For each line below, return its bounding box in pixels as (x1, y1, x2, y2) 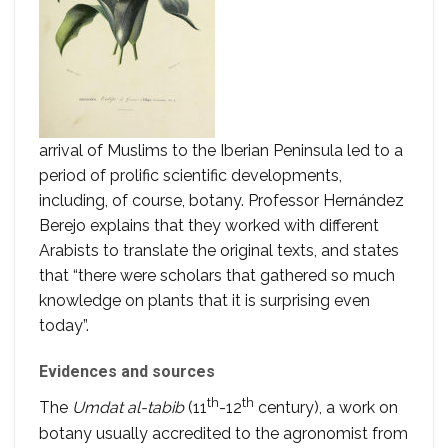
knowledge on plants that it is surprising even (39, 291, 370, 311)
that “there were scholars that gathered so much (39, 266, 395, 286)
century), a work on (254, 398, 398, 418)
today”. (39, 316, 89, 336)
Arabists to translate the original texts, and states (39, 241, 399, 261)
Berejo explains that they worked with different (39, 216, 379, 236)
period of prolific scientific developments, (39, 166, 342, 186)
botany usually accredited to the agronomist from (39, 423, 408, 443)
